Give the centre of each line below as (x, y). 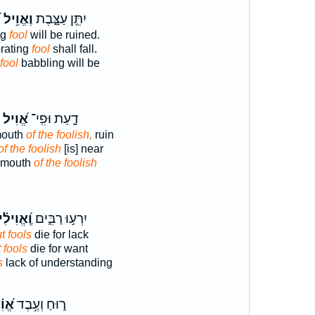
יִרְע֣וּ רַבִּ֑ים (59, 219)
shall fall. (73, 49)
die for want (57, 249)
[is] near (82, 149)
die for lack (60, 234)
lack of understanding (57, 263)
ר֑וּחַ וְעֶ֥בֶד (40, 304)
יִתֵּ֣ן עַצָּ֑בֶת (59, 19)
